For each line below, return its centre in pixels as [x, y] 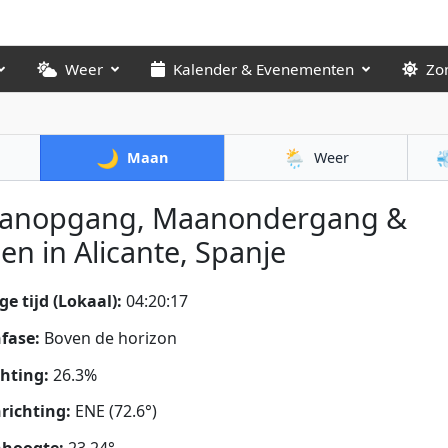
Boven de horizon [110, 337]
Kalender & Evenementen [263, 69]
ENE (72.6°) [116, 411]
